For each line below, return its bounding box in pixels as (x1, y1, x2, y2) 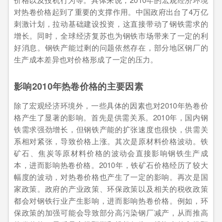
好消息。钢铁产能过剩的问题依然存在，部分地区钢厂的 (14, 42, 208, 53)
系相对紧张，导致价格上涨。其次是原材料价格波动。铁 (14, 135, 208, 146)
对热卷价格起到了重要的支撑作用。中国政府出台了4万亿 (14, 6, 208, 17)
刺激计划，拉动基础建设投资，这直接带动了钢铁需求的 (14, 18, 208, 29)
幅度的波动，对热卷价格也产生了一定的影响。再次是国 (14, 171, 208, 182)
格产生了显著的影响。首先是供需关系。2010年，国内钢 (14, 111, 208, 122)
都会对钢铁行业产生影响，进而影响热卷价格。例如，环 (14, 195, 208, 206)
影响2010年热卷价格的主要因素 (14, 79, 143, 93)
